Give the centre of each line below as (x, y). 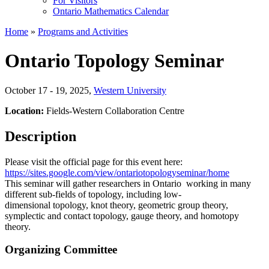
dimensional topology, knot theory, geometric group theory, (116, 205)
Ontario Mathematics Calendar (111, 11)
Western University (130, 90)
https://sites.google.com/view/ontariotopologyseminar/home (117, 172)
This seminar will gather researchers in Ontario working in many (128, 183)
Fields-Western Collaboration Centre (115, 110)
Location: (26, 110)
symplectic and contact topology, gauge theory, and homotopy (122, 216)
